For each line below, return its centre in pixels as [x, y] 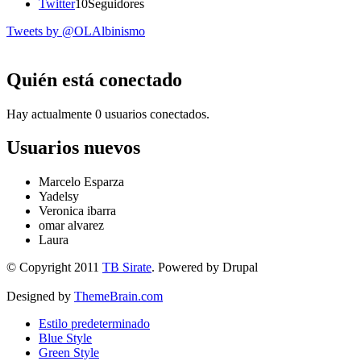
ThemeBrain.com [118, 297]
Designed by [40, 297]
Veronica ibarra [77, 211]
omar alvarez [71, 226]
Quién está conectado [94, 79]
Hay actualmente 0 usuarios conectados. [108, 114]
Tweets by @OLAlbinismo [76, 31]
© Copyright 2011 [54, 268]
